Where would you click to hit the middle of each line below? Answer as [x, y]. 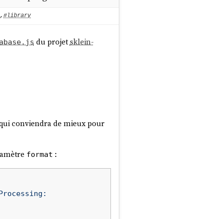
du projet [52, 42]
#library [17, 16]
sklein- [82, 42]
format [39, 155]
